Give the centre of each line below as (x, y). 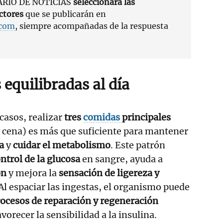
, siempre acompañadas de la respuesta (92, 26)
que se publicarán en (65, 14)
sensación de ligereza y (109, 173)
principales (146, 117)
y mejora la (33, 173)
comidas (103, 117)
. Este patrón (138, 145)
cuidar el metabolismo (62, 145)
